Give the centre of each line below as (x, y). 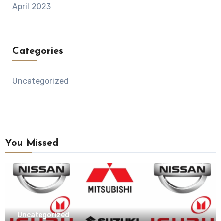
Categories (37, 52)
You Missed (31, 143)
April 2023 (32, 7)
